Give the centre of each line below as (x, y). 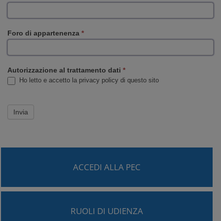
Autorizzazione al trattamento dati (65, 70)
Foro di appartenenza (44, 33)
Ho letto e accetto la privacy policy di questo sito (88, 80)
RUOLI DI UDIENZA (107, 211)
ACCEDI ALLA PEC (107, 167)
